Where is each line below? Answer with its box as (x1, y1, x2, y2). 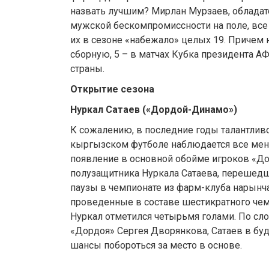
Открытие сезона (70, 83, 154, 95)
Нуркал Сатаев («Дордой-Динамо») (70, 104, 237, 116)
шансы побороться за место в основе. (70, 240, 242, 252)
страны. (70, 63, 104, 75)
